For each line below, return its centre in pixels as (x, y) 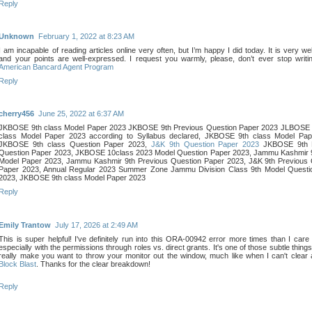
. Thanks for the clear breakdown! (94, 264)
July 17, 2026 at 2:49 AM (97, 225)
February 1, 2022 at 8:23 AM (87, 37)
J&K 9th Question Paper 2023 (205, 145)
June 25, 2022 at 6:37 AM (81, 114)
